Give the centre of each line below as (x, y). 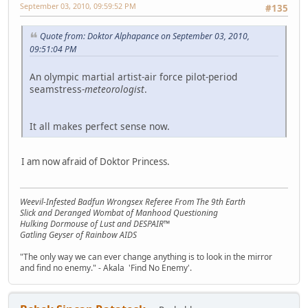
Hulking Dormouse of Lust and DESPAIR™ (95, 223)
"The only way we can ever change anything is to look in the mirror (146, 256)
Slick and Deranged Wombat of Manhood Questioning (119, 212)
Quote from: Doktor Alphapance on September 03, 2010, (145, 36)
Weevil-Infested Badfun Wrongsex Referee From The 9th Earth (133, 201)
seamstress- (57, 89)
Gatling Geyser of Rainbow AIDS (78, 234)
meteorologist (114, 89)
